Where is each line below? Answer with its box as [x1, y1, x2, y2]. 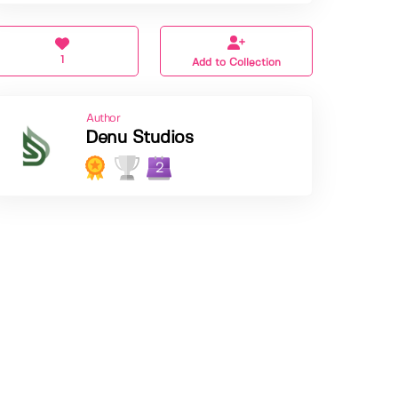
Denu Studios [85, 130, 194, 147]
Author [86, 113, 121, 125]
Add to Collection [192, 58, 282, 68]
